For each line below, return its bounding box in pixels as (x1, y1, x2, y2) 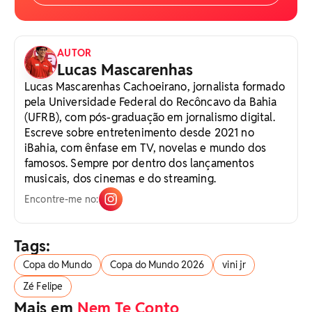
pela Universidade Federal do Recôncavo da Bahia (24, 94, 277, 109)
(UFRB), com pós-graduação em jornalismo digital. (24, 109, 275, 125)
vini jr (222, 258, 247, 271)
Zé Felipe (23, 279, 63, 292)
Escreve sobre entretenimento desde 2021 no (24, 125, 254, 140)
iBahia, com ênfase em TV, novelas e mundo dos (24, 140, 267, 155)
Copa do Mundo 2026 (109, 258, 205, 271)
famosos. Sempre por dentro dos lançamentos (24, 155, 254, 171)
